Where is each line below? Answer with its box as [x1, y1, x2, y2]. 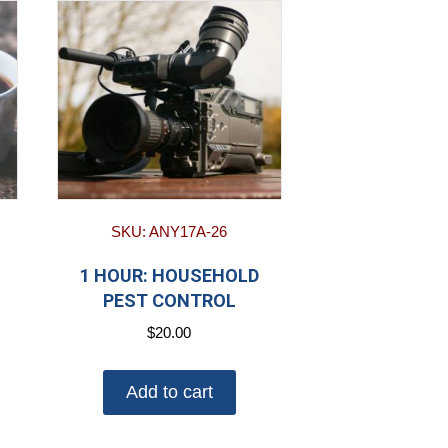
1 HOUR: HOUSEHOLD [79, 265, 259, 287]
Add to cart [125, 381, 213, 402]
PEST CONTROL [102, 290, 236, 312]
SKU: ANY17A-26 [111, 223, 228, 241]
